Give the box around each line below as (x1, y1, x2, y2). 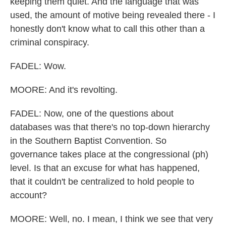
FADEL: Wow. (10, 61, 66, 71)
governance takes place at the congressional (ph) (10, 149, 208, 159)
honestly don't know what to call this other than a (10, 24, 205, 34)
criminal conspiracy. (10, 37, 89, 47)
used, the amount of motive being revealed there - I (10, 10, 215, 20)
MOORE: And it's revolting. (10, 85, 118, 95)
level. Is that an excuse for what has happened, (10, 163, 200, 173)
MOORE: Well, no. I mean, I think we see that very (10, 214, 213, 224)
